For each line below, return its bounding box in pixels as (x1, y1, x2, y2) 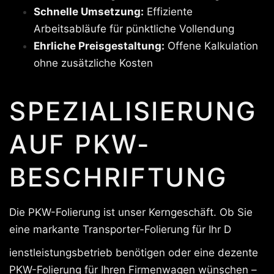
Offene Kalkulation (165, 39, 258, 52)
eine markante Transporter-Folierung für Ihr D (9, 223, 231, 235)
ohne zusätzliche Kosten (34, 56, 153, 69)
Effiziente (144, 5, 193, 18)
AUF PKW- (9, 128, 150, 160)
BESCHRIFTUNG (9, 161, 228, 193)
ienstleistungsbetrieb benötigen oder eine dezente (9, 246, 258, 259)
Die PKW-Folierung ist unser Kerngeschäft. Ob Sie (9, 206, 253, 218)
